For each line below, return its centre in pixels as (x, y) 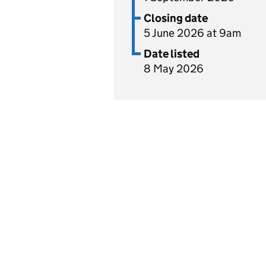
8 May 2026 (174, 69)
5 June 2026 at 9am (192, 33)
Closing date (176, 18)
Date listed (172, 54)
